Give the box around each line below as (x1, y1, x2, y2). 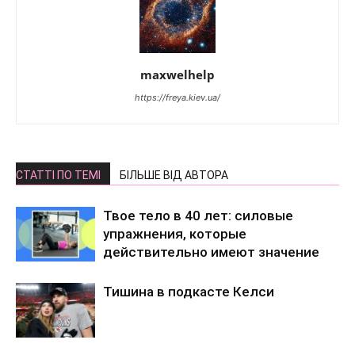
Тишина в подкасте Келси (103, 284, 274, 300)
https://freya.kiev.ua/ (135, 92, 220, 103)
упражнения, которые (103, 226, 246, 242)
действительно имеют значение (103, 244, 319, 260)
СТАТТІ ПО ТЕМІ (16, 169, 101, 181)
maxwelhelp (140, 67, 215, 82)
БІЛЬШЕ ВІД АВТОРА (120, 169, 228, 181)
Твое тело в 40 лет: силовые (103, 208, 293, 223)
